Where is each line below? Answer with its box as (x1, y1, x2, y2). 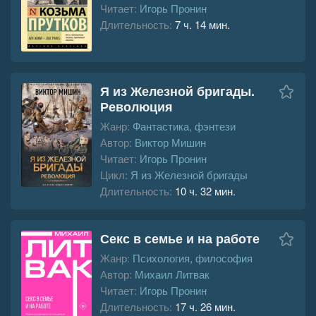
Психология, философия (133, 250, 253, 266)
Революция (100, 97, 173, 116)
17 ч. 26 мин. (175, 299, 236, 315)
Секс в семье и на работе (100, 229, 260, 248)
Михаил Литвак (135, 267, 209, 282)
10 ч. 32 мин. (175, 183, 236, 199)
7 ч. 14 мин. (175, 16, 230, 32)
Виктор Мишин (135, 135, 206, 150)
